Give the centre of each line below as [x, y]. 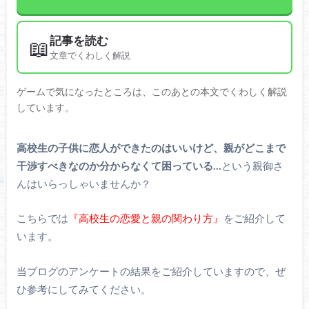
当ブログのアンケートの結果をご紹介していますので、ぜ [151, 271]
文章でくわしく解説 [90, 56]
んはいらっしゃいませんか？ [83, 183]
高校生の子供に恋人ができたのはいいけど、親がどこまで [151, 147]
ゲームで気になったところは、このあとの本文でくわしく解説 [151, 92]
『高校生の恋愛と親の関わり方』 [146, 218]
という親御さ [252, 165]
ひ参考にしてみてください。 [83, 289]
